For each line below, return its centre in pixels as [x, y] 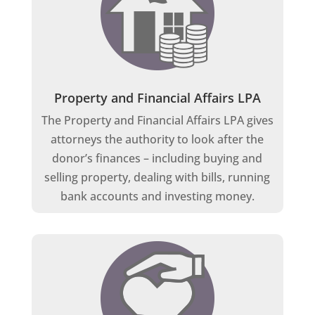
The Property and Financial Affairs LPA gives [157, 121]
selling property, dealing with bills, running [157, 178]
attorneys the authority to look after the [157, 140]
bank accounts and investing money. [157, 197]
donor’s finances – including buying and [157, 159]
